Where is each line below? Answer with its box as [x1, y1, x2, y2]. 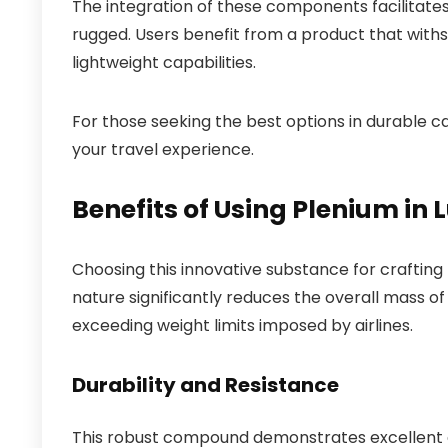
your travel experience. [72, 138, 254, 161]
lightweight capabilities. [72, 51, 256, 74]
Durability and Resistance [72, 371, 339, 399]
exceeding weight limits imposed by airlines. [72, 314, 413, 337]
